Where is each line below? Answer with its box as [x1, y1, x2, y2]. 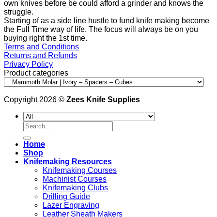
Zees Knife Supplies [66, 95, 140, 104]
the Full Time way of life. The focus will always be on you [4, 25, 198, 34]
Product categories [4, 69, 68, 77]
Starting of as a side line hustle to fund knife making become [4, 16, 209, 25]
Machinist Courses [43, 175, 107, 184]
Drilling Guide [43, 192, 90, 201]
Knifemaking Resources [23, 157, 112, 166]
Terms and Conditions [4, 43, 79, 51]
